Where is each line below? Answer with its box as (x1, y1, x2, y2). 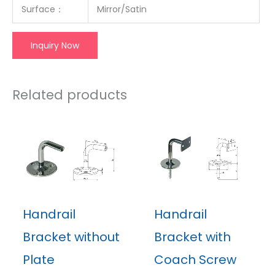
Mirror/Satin (97, 2, 147, 15)
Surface (21, 2, 55, 15)
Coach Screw (153, 251, 236, 269)
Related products (12, 85, 127, 104)
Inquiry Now (31, 39, 79, 52)
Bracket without (22, 228, 120, 246)
